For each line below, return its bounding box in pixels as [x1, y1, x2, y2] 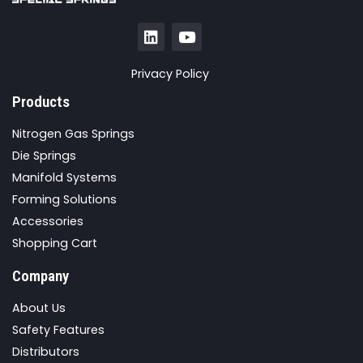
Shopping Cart [12, 234, 97, 251]
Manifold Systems [12, 169, 117, 186]
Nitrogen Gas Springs [12, 125, 135, 142]
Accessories [12, 212, 83, 229]
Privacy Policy [130, 65, 209, 82]
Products [12, 92, 70, 111]
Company [12, 267, 69, 286]
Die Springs [12, 147, 76, 164]
